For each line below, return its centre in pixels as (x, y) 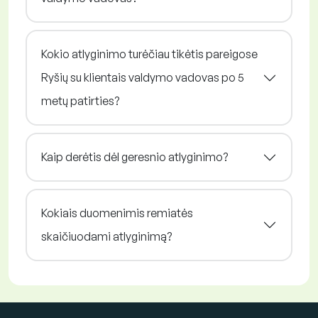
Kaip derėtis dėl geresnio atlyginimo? (135, 157)
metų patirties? (80, 101)
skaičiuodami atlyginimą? (106, 237)
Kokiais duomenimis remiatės (117, 213)
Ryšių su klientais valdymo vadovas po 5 (143, 78)
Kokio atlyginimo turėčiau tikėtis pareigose (149, 54)
